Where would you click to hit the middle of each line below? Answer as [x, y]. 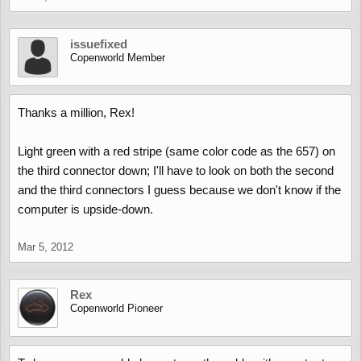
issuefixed [99, 44]
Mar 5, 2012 [46, 247]
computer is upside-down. [85, 209]
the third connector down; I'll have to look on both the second [176, 170]
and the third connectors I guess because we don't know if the [179, 190]
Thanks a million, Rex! [76, 112]
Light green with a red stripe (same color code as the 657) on [176, 151]
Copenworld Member [118, 58]
